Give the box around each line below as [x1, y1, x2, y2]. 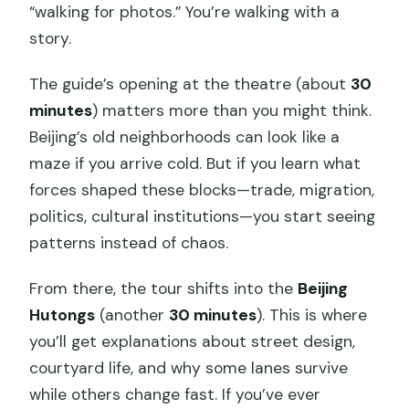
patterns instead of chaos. [29, 232, 229, 253]
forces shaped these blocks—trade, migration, [29, 179, 375, 200]
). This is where [257, 304, 368, 325]
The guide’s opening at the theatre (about [29, 73, 351, 94]
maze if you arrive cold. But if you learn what [29, 152, 362, 173]
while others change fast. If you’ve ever [29, 383, 321, 404]
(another [95, 304, 170, 325]
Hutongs [29, 304, 96, 325]
